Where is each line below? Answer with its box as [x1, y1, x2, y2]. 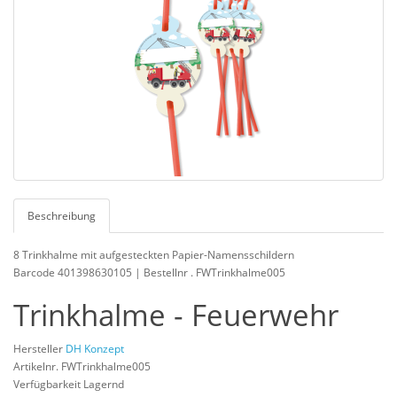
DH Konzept [66, 340, 124, 356]
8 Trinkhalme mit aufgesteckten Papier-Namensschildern [13, 246, 294, 262]
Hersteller [13, 340, 66, 356]
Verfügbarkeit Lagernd [13, 376, 124, 392]
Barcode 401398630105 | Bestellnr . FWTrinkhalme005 [13, 264, 285, 280]
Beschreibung [27, 207, 96, 223]
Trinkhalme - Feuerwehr [13, 294, 339, 335]
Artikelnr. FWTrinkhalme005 [13, 358, 151, 374]
